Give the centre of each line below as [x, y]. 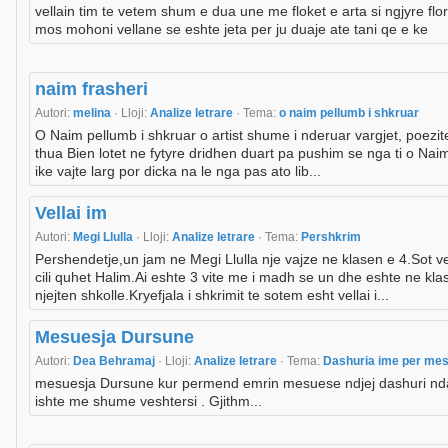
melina [93, 113]
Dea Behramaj [115, 361]
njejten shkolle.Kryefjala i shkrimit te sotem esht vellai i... [212, 295]
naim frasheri [91, 89]
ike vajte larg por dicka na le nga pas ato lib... [178, 171]
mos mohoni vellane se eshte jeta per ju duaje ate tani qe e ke [231, 29]
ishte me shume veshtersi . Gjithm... [148, 401]
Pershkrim [331, 237]
